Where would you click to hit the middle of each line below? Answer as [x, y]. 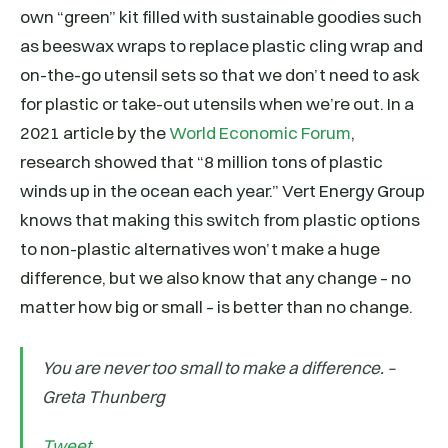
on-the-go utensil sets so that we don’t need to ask [220, 75]
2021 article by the [94, 133]
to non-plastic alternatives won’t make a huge [200, 249]
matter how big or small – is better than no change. [216, 307]
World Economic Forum [260, 133]
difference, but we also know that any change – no [215, 278]
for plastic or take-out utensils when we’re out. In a [217, 104]
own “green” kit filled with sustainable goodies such [221, 17]
